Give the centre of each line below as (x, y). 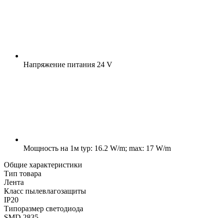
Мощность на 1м (51, 148)
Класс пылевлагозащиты (45, 191)
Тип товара (23, 173)
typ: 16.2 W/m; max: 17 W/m (125, 148)
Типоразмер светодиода (44, 208)
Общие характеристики (43, 164)
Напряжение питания (59, 64)
